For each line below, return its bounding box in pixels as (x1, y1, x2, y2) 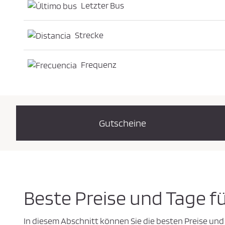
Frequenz (81, 59, 117, 70)
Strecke (75, 30, 103, 41)
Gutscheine (99, 117, 147, 130)
